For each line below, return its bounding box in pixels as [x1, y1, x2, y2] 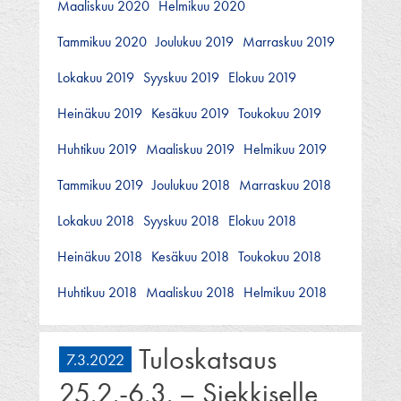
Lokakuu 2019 [57, 67, 134, 87]
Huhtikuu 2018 [57, 282, 137, 302]
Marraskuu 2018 [239, 175, 331, 194]
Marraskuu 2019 [243, 31, 335, 51]
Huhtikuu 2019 [57, 139, 137, 158]
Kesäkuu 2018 [151, 246, 229, 266]
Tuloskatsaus [139, 340, 277, 378]
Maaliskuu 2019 [146, 139, 235, 158]
